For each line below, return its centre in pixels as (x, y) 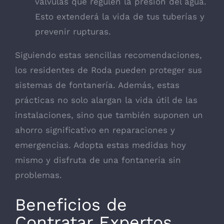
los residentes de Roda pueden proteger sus (108, 70)
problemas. (38, 175)
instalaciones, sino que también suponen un (109, 115)
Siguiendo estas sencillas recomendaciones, (108, 55)
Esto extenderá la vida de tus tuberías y (120, 17)
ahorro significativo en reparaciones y (95, 130)
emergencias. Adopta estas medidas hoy (100, 145)
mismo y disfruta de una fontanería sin (98, 160)
